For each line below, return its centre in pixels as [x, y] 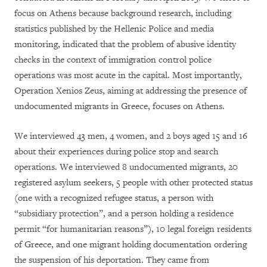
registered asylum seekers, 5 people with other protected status [133, 183]
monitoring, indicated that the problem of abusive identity [125, 45]
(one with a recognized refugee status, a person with [114, 198]
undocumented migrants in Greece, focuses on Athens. [119, 107]
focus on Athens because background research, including [123, 14]
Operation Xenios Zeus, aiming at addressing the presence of [131, 91]
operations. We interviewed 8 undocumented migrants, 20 [126, 167]
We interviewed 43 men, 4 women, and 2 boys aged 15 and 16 [131, 136]
